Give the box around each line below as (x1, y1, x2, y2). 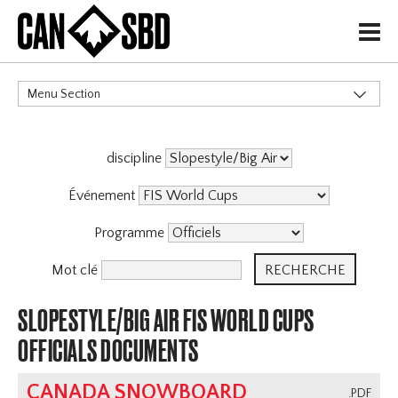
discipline (106, 150, 165, 167)
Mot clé (51, 262, 101, 279)
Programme (94, 225, 168, 242)
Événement (68, 187, 139, 204)
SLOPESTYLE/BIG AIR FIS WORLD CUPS (18, 303, 314, 338)
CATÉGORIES (18, 119, 98, 147)
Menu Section (28, 87, 101, 102)
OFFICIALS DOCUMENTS (18, 333, 199, 369)
